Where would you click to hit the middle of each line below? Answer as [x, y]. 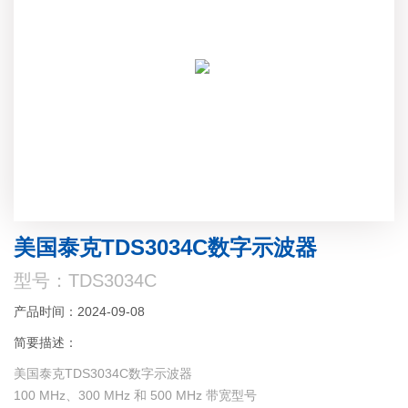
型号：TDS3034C [86, 281]
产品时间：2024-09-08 [80, 312]
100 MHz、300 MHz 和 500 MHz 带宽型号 [136, 396]
